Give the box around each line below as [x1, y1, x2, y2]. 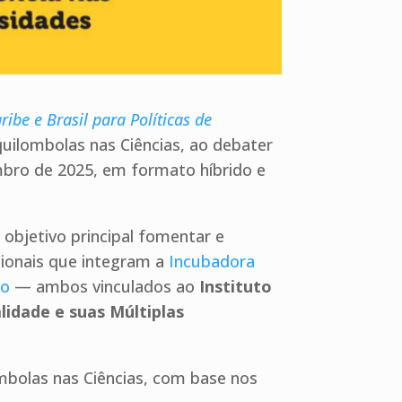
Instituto [195, 275, 273, 298]
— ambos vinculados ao [10, 275, 196, 298]
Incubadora [169, 250, 256, 273]
